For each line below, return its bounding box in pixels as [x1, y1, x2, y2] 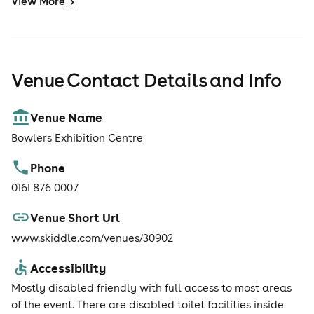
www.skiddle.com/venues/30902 [11, 231, 173, 245]
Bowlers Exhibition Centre [11, 131, 143, 145]
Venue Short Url [30, 210, 121, 226]
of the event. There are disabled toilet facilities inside [11, 298, 284, 312]
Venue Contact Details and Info [11, 67, 282, 92]
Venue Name [30, 109, 103, 125]
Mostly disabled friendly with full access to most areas [11, 281, 292, 295]
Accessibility [30, 259, 107, 275]
